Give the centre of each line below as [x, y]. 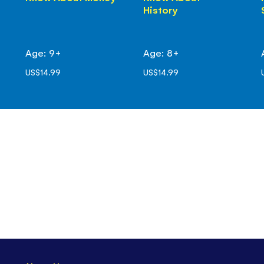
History [160, 9]
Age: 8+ [161, 52]
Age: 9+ [43, 52]
